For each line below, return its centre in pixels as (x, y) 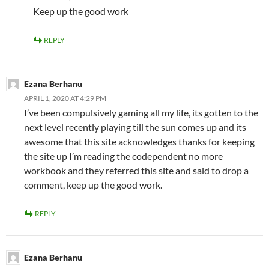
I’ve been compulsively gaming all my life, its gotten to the (141, 113)
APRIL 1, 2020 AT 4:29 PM (65, 98)
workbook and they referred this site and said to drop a (136, 171)
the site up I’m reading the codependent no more (123, 156)
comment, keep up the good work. (93, 185)
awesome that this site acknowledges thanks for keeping (139, 142)
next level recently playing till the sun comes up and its (135, 127)
